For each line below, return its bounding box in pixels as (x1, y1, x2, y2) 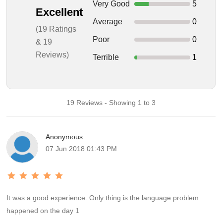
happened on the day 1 (6, 207, 80, 215)
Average (92, 17, 122, 26)
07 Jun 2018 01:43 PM (46, 145, 117, 153)
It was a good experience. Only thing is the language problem (6, 194, 199, 202)
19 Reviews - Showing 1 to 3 (66, 99, 156, 107)
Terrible (92, 53, 119, 61)
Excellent (35, 5, 83, 18)
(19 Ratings (35, 24, 76, 33)
